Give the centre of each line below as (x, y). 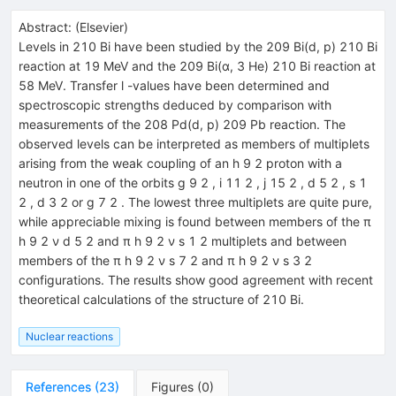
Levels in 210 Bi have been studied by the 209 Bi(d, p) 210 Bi (198, 46)
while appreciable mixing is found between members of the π (195, 221)
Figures (172, 386)
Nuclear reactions (69, 336)
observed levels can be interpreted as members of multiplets (194, 143)
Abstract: (45, 27)
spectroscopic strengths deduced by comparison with (175, 104)
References (58, 386)
